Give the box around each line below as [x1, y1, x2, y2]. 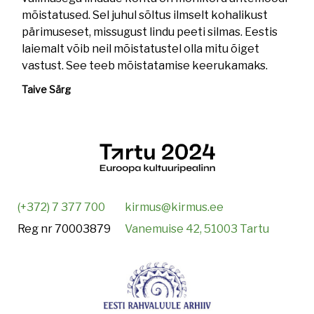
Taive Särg [22, 83, 71, 95]
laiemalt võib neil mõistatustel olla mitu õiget [22, 42, 260, 55]
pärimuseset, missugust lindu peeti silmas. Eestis [22, 25, 278, 39]
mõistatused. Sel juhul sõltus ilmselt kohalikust [22, 8, 268, 22]
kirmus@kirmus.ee [125, 200, 224, 214]
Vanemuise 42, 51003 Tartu [125, 222, 269, 236]
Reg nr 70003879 [18, 222, 111, 236]
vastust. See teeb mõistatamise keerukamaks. [22, 59, 268, 72]
